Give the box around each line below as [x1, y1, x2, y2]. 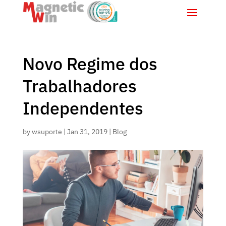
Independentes [22, 96, 143, 119]
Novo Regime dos [22, 52, 157, 75]
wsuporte [31, 127, 62, 136]
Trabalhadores [22, 74, 137, 97]
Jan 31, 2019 [67, 127, 107, 136]
